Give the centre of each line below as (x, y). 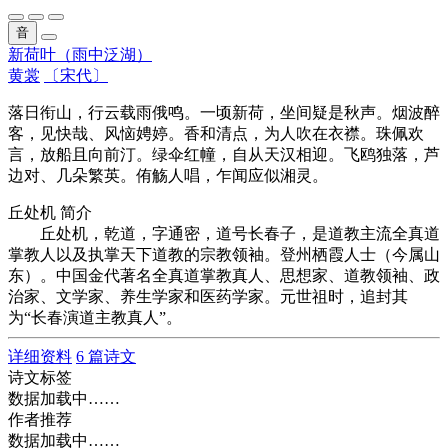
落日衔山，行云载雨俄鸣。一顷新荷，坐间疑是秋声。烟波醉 (224, 112)
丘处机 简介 (50, 212)
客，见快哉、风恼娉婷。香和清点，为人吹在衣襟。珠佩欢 (216, 133)
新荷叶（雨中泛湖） (80, 54)
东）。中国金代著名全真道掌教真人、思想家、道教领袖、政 (224, 275)
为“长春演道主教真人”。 (95, 317)
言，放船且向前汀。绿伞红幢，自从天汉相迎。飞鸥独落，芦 (224, 154)
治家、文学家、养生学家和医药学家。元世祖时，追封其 (208, 296)
